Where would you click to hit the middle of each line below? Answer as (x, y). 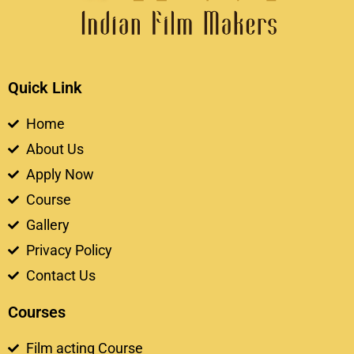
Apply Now (60, 174)
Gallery (47, 224)
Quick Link (45, 87)
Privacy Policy (69, 250)
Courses (37, 312)
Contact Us (60, 275)
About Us (55, 149)
